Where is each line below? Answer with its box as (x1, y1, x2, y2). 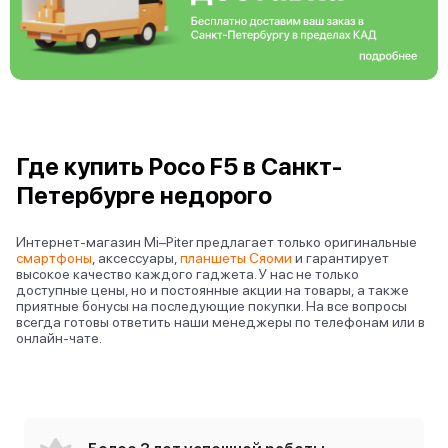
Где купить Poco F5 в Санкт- (16, 151, 342, 181)
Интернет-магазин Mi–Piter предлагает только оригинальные (16, 233, 417, 250)
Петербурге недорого (16, 180, 272, 210)
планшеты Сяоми (180, 249, 292, 266)
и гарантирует (292, 249, 389, 266)
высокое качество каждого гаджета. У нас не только (16, 265, 359, 282)
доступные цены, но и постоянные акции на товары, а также (16, 281, 409, 298)
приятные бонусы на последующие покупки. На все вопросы (16, 297, 407, 314)
